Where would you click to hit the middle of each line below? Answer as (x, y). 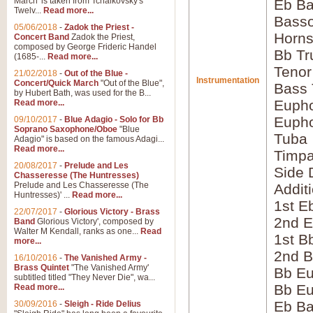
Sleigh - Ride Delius (103, 304)
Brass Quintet (42, 268)
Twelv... (29, 10)
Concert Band (42, 37)
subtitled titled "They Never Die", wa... (85, 277)
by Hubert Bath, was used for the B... (82, 93)
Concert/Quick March (56, 83)
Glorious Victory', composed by (94, 221)
